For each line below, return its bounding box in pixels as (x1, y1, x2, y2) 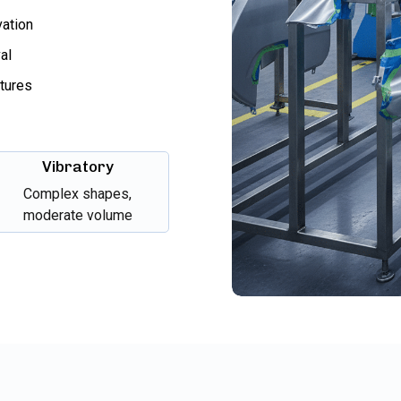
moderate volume (22, 206, 132, 224)
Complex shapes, (23, 184, 132, 202)
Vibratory (41, 157, 114, 175)
